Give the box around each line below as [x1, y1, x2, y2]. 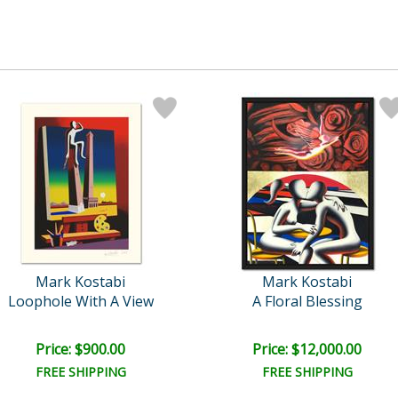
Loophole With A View [7, 291, 154, 311]
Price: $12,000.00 [252, 338, 362, 359]
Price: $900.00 [36, 338, 125, 359]
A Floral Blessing [251, 291, 362, 311]
